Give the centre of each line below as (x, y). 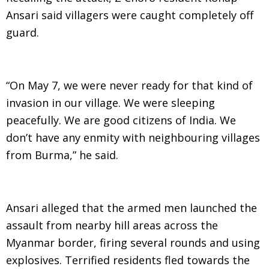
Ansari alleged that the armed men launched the (131, 208)
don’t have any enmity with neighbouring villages (133, 138)
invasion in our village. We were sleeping (110, 103)
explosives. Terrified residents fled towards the (128, 260)
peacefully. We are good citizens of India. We (121, 120)
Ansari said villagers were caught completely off (130, 15)
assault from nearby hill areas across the (112, 225)
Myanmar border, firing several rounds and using (133, 243)
